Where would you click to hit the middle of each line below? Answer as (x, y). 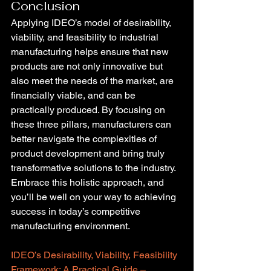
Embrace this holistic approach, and (89, 182)
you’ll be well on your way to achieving (95, 197)
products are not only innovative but (88, 66)
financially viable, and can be (74, 95)
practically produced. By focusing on (89, 110)
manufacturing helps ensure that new (91, 52)
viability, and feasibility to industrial (86, 37)
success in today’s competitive (77, 211)
